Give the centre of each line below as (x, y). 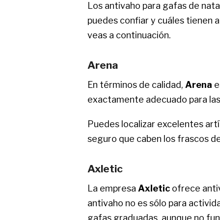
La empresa (113, 188)
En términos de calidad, (136, 84)
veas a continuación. (129, 35)
